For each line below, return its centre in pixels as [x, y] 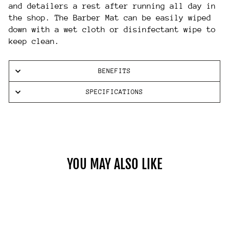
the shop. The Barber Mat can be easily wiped [110, 18]
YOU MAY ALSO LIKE [114, 164]
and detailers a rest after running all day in [112, 6]
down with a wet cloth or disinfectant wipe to [112, 30]
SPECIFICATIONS [114, 92]
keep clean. [34, 41]
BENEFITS [114, 71]
